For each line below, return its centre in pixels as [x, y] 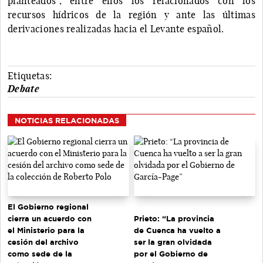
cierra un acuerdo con [50, 219]
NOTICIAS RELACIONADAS [67, 120]
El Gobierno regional [48, 207]
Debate [23, 88]
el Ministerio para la [46, 230]
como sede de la [40, 254]
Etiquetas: [30, 75]
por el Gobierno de [171, 254]
